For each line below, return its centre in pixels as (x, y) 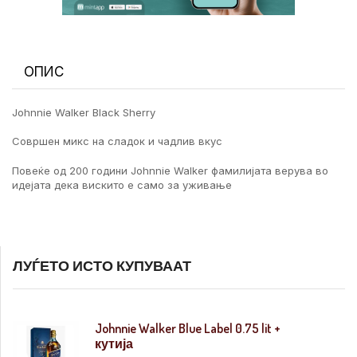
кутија (114, 344)
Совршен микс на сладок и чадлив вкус (117, 141)
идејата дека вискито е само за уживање (122, 184)
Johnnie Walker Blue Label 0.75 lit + (188, 329)
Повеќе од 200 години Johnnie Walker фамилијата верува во (170, 170)
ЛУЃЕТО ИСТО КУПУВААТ (102, 266)
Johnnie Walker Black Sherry (84, 112)
